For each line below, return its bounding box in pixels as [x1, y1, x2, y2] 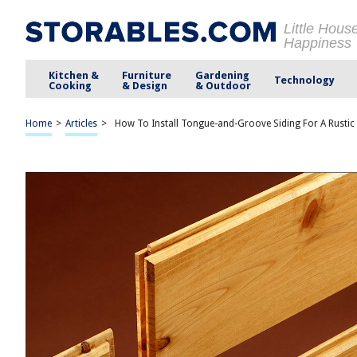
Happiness [284, 35, 351, 51]
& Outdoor [194, 79, 251, 92]
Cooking [49, 79, 92, 92]
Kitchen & [49, 69, 100, 81]
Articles [65, 118, 97, 129]
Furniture [122, 69, 172, 81]
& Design [122, 79, 168, 92]
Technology [273, 74, 335, 86]
